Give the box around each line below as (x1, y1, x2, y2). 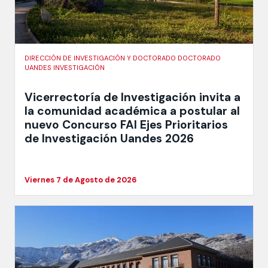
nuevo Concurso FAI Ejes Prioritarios (25, 117, 228, 132)
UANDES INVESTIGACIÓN (25, 63, 105, 72)
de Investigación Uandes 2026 (25, 130, 194, 146)
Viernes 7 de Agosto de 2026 (25, 174, 137, 185)
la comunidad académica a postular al (25, 103, 240, 118)
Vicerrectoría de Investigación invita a (25, 89, 240, 105)
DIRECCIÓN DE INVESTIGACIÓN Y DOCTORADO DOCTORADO (25, 54, 221, 63)
